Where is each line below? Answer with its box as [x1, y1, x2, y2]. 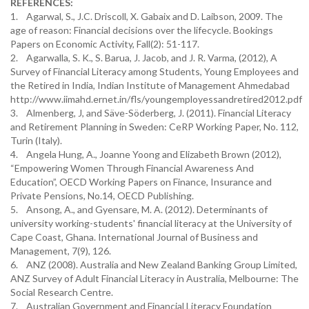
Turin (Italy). [10, 134, 62, 146]
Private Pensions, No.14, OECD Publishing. [10, 190, 194, 201]
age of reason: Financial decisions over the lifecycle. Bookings [10, 24, 273, 36]
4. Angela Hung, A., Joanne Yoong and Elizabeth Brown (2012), [10, 148, 281, 160]
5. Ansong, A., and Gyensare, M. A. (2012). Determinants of [10, 203, 268, 215]
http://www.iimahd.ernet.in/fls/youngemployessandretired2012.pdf [10, 93, 302, 105]
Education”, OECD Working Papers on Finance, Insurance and [10, 176, 272, 188]
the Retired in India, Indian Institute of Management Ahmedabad [10, 79, 290, 91]
